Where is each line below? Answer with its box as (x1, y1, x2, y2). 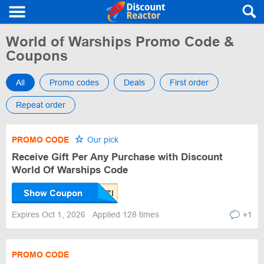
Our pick (85, 135, 118, 144)
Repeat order (16, 100, 65, 110)
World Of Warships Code (12, 164, 128, 176)
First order (170, 78, 209, 87)
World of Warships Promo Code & (6, 34, 234, 49)
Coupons (6, 48, 68, 64)
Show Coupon (24, 188, 82, 198)
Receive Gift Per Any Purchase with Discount (12, 151, 223, 163)
